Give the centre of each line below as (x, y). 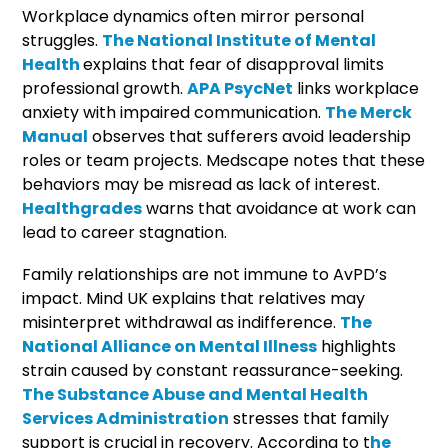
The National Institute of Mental (239, 40)
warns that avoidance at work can (279, 208)
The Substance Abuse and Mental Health (195, 394)
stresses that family (309, 418)
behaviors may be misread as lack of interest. (201, 184)
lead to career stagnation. (125, 232)
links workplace (356, 88)
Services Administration (126, 418)
